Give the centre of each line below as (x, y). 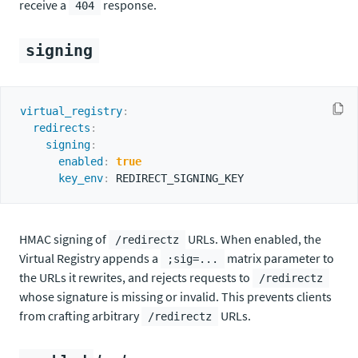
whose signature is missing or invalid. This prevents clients (175, 296)
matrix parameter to (279, 258)
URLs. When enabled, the (253, 239)
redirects (62, 128)
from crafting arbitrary (80, 316)
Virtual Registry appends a (90, 258)
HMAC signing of (64, 239)
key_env (81, 178)
